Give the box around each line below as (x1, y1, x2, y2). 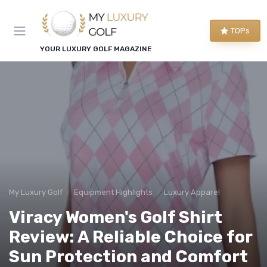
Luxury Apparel (164, 188, 220, 197)
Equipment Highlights (74, 188, 153, 197)
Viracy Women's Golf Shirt (9, 207, 222, 228)
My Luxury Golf (9, 188, 63, 197)
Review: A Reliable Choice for (9, 227, 252, 247)
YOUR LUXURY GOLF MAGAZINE (40, 45, 152, 54)
